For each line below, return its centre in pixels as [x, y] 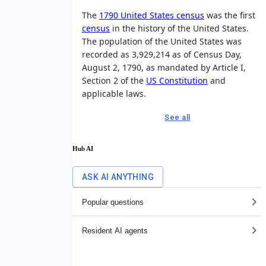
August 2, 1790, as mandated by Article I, [164, 67]
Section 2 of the [114, 80]
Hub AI [83, 148]
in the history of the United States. [179, 28]
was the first [230, 15]
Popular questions [113, 202]
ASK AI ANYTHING [118, 177]
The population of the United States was [162, 41]
